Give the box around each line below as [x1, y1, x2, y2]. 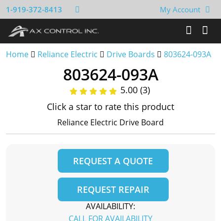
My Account [160, 4, 200, 14]
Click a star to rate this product [47, 101, 174, 112]
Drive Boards [107, 49, 155, 60]
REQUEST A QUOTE [73, 155, 153, 167]
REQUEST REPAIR [76, 184, 149, 195]
